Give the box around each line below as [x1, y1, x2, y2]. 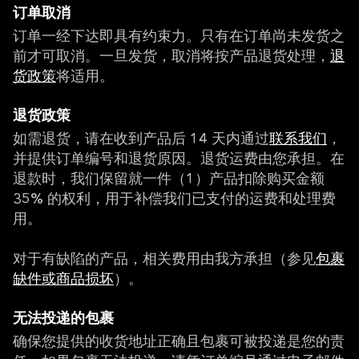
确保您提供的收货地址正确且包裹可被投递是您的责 [13, 335, 345, 349]
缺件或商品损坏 [13, 272, 114, 287]
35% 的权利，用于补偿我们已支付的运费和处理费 [13, 192, 336, 207]
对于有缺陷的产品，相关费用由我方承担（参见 [13, 252, 316, 267]
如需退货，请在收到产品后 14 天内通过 [13, 132, 269, 147]
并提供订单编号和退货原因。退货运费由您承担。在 [13, 152, 345, 167]
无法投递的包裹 [13, 312, 114, 326]
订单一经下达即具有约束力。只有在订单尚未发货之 [13, 30, 345, 44]
